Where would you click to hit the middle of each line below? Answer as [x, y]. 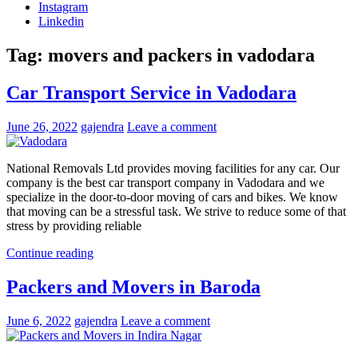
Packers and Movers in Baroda [133, 286]
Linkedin [61, 21]
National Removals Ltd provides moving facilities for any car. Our [173, 168]
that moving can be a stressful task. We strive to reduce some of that [176, 211]
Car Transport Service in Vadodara [151, 92]
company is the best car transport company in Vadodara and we [165, 182]
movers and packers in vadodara [181, 55]
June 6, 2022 [39, 320]
